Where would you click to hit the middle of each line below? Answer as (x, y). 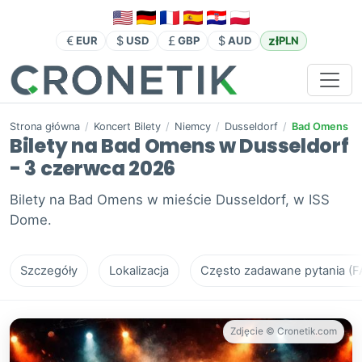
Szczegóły (49, 271)
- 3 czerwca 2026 (93, 169)
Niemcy (193, 127)
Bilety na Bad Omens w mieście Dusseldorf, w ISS (170, 200)
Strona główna (45, 127)
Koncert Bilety (127, 127)
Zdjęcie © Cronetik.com (284, 332)
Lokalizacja (139, 271)
